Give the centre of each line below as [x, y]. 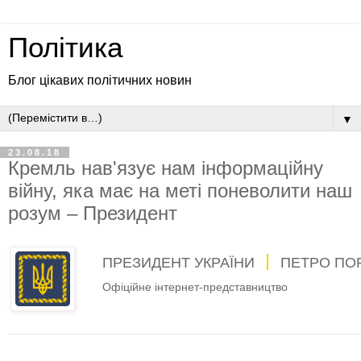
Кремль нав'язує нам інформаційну [166, 168]
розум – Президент [93, 213]
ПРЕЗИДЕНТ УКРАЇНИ [180, 262]
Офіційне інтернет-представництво [195, 286]
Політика [65, 48]
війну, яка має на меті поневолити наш [180, 191]
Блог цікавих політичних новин [100, 80]
